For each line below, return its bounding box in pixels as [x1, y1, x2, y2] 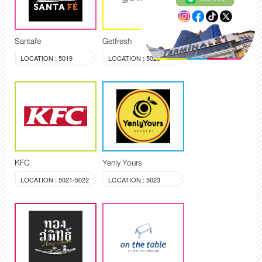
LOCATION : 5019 [20, 53, 73, 63]
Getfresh [102, 33, 132, 48]
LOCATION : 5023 [108, 174, 160, 184]
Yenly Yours [102, 155, 142, 170]
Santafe [15, 33, 41, 48]
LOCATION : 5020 [108, 53, 160, 63]
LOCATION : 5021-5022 [20, 174, 89, 184]
